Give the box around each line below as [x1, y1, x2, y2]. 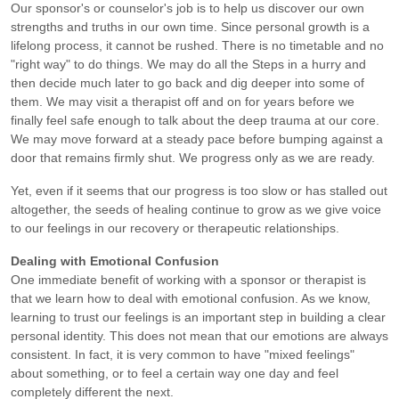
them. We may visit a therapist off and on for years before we [11, 94, 354, 109]
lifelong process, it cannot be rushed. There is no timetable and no [11, 37, 384, 53]
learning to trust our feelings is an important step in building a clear [11, 309, 386, 324]
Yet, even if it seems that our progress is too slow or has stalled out [11, 183, 387, 198]
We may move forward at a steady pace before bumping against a [11, 131, 383, 146]
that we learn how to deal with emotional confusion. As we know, [11, 290, 370, 305]
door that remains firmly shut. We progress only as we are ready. [11, 150, 375, 165]
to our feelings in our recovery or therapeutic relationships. [11, 220, 339, 235]
